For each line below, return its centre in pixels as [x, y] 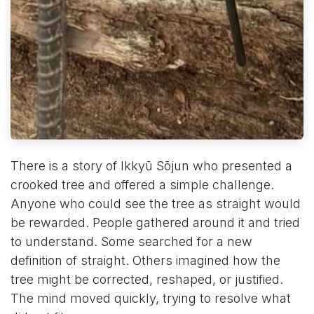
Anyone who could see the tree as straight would [156, 203]
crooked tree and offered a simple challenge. [142, 184]
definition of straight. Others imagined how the [145, 260]
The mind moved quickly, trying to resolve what [151, 298]
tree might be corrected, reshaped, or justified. [147, 279]
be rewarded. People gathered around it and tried [155, 222]
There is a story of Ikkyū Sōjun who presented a [151, 165]
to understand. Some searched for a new [131, 241]
